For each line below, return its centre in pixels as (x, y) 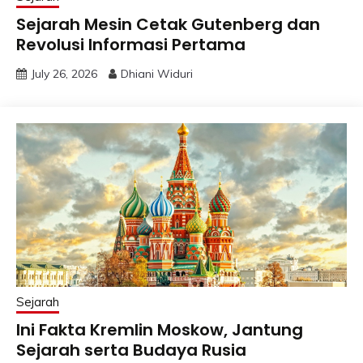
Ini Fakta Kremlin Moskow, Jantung (160, 330)
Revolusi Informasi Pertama (131, 45)
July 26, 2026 (64, 74)
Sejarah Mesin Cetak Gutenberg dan (168, 25)
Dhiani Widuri (157, 74)
